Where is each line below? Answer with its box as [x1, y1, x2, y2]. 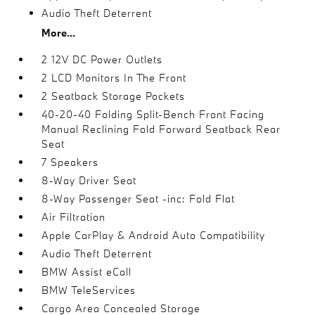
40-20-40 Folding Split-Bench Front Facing [41, 108, 265, 121]
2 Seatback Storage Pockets [41, 89, 186, 103]
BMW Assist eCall [41, 265, 132, 278]
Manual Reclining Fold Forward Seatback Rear [41, 122, 281, 136]
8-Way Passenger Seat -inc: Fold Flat [41, 192, 236, 205]
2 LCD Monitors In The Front [41, 71, 187, 84]
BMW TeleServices [41, 283, 136, 297]
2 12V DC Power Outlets [41, 53, 163, 66]
